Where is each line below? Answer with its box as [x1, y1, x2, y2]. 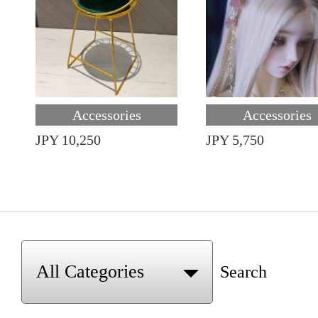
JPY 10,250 [35, 132, 101, 148]
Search [220, 263, 267, 281]
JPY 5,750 [206, 132, 264, 148]
